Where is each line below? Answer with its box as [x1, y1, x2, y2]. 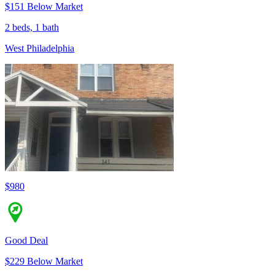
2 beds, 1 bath [5, 22, 59, 33]
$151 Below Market [5, 1, 83, 12]
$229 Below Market [5, 256, 83, 267]
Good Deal [5, 235, 48, 246]
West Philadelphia [5, 43, 74, 54]
